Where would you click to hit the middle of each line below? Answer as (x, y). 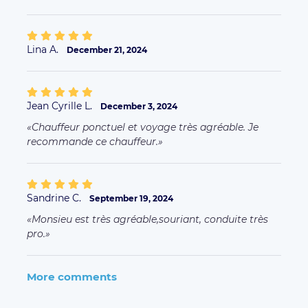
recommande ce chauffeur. (92, 142)
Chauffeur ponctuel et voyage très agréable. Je (145, 128)
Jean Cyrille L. (61, 106)
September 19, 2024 (131, 199)
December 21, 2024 (107, 50)
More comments (72, 277)
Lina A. (44, 50)
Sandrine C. (55, 198)
